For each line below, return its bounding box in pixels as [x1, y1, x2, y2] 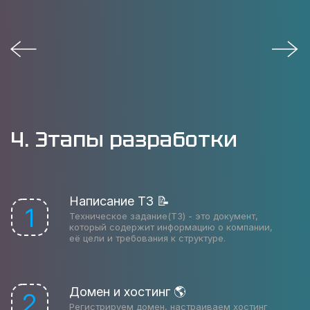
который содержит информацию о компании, [69, 221, 273, 232]
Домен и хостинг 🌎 [69, 284, 186, 299]
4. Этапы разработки [10, 126, 237, 153]
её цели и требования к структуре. [69, 232, 226, 244]
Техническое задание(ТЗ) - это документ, [69, 210, 258, 221]
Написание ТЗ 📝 [69, 194, 170, 208]
